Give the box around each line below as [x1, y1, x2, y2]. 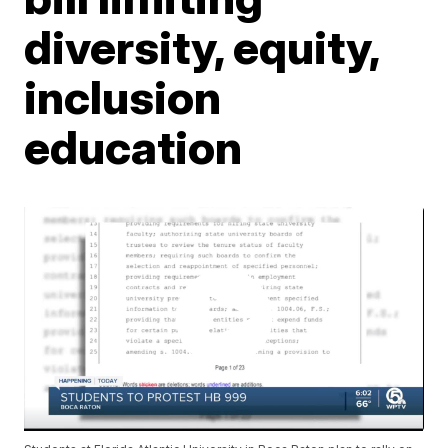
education [24, 119, 243, 175]
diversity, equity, [24, 19, 380, 75]
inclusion [24, 69, 222, 125]
